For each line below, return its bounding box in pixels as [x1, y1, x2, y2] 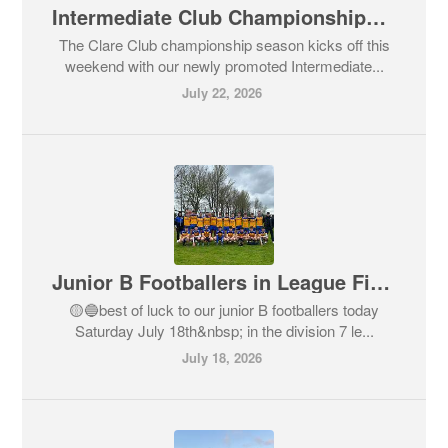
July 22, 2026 [181, 82, 262, 102]
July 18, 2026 [181, 347, 262, 367]
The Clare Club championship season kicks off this [58, 33, 390, 55]
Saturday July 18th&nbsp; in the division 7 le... [74, 319, 374, 341]
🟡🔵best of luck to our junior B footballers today [69, 298, 379, 320]
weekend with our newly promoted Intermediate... [64, 54, 384, 76]
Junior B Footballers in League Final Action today [370, 266, 391, 296]
